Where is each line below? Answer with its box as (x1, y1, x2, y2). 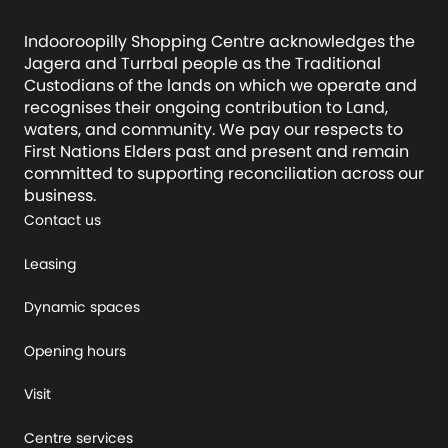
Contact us (24, 210, 101, 230)
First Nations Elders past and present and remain (24, 140, 409, 163)
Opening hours (24, 340, 126, 361)
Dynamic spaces (24, 297, 140, 317)
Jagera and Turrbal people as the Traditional (24, 52, 381, 75)
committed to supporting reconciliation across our (24, 162, 424, 185)
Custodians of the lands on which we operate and (24, 74, 417, 97)
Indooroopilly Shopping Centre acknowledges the (24, 30, 415, 53)
